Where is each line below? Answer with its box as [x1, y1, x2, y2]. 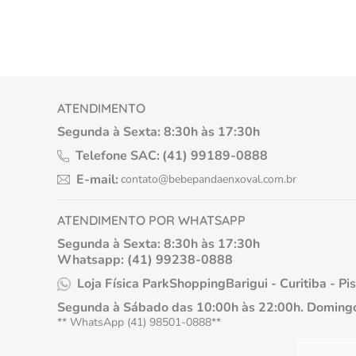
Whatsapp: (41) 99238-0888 [57, 251, 233, 269]
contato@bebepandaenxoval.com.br [121, 172, 296, 187]
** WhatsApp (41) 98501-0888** [57, 315, 221, 330]
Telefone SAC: [75, 147, 160, 164]
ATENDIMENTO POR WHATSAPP [57, 212, 246, 228]
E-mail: [76, 171, 118, 188]
